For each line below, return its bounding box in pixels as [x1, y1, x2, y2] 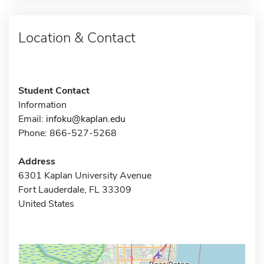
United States [18, 197, 74, 210]
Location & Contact [18, 28, 136, 47]
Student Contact [18, 84, 90, 97]
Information [18, 98, 67, 111]
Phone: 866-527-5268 [18, 126, 117, 140]
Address [18, 154, 55, 168]
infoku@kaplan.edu [46, 112, 126, 126]
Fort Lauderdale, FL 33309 [18, 183, 131, 196]
